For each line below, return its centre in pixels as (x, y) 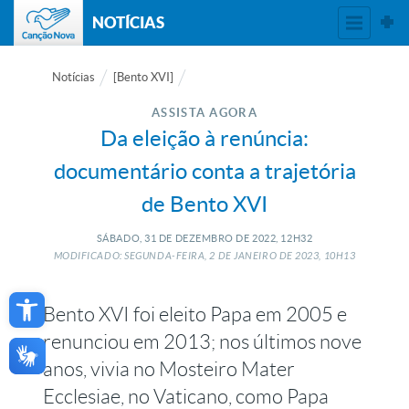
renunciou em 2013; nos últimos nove (203, 342)
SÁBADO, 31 (126, 238)
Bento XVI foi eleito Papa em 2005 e (195, 315)
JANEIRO (256, 256)
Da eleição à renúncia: (204, 138)
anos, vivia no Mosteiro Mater (169, 369)
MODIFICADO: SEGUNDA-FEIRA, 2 (135, 256)
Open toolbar (60, 298)
